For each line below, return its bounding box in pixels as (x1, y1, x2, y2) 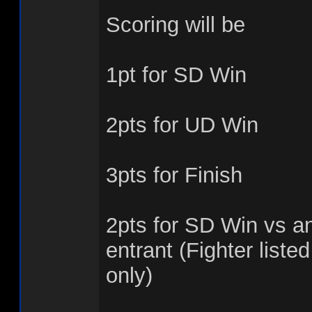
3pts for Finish (106, 163, 242, 187)
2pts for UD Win (106, 113, 258, 137)
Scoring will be (106, 13, 245, 37)
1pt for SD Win (106, 63, 247, 87)
